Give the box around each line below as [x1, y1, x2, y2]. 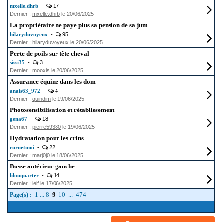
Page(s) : [10, 191, 33, 198]
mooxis [32, 67, 50, 73]
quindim [32, 96, 51, 102]
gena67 [10, 116, 27, 122]
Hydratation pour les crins [10, 134, 84, 142]
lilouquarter [10, 172, 39, 178]
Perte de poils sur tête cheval [10, 50, 89, 57]
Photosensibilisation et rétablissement [10, 106, 114, 113]
